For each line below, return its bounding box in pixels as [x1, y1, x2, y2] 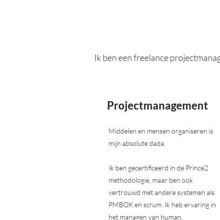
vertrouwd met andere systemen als [109, 188, 215, 196]
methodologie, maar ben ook [109, 176, 193, 184]
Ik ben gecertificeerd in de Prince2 [109, 164, 208, 172]
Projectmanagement [107, 99, 208, 112]
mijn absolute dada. [109, 139, 165, 147]
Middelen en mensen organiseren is [109, 127, 213, 135]
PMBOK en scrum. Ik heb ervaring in [109, 200, 216, 209]
